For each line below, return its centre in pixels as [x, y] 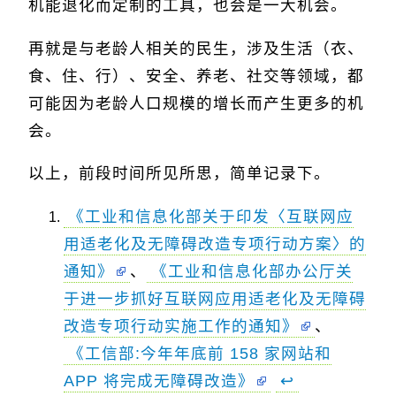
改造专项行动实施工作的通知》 [181, 326]
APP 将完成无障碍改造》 [159, 381]
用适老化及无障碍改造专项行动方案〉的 [215, 244]
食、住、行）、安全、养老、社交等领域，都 [196, 76]
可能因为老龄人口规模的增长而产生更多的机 [196, 103]
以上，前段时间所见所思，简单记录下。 [179, 174]
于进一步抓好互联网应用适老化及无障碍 [215, 298]
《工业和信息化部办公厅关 [252, 271]
